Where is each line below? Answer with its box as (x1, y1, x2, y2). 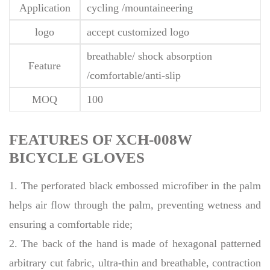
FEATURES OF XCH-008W (9, 131, 192, 148)
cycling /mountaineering (87, 2, 193, 14)
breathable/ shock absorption (87, 50, 212, 63)
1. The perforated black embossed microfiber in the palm (9, 180, 261, 192)
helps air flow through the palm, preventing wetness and (9, 199, 261, 212)
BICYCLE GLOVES (9, 149, 145, 166)
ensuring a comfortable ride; (9, 218, 133, 231)
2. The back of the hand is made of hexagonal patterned (9, 237, 261, 250)
